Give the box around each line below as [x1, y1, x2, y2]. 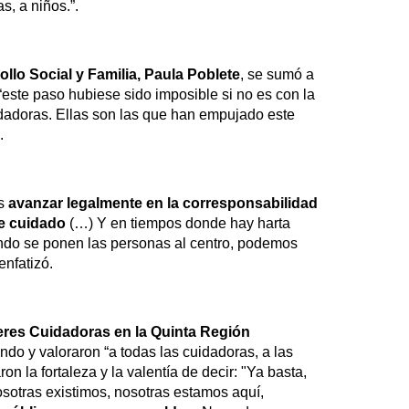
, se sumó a [240, 67, 314, 83]
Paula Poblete [144, 67, 240, 83]
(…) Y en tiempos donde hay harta [66, 215, 290, 232]
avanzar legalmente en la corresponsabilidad [8, 195, 318, 212]
